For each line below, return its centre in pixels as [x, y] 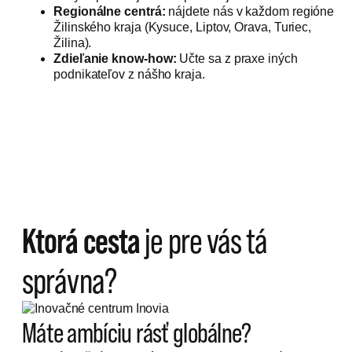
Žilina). [73, 43]
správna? [69, 281]
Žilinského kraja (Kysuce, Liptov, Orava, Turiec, [183, 27]
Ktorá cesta [81, 241]
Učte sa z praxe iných [237, 59]
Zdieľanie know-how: [115, 59]
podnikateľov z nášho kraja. [129, 75]
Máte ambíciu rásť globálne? [137, 333]
